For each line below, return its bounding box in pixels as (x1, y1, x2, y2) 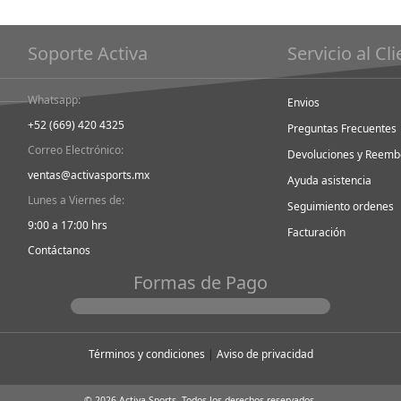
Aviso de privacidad (216, 346, 313, 363)
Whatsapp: (27, 92, 81, 108)
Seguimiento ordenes (286, 199, 394, 215)
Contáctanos (27, 243, 90, 259)
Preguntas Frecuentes (286, 121, 397, 137)
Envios (286, 95, 320, 111)
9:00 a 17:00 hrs (27, 218, 107, 234)
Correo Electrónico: (27, 142, 124, 158)
